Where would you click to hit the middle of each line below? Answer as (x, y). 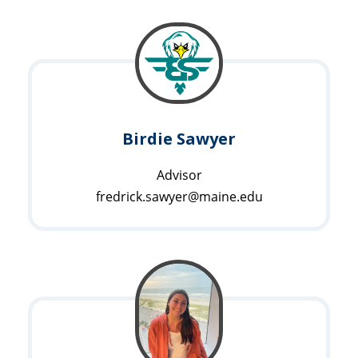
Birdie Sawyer (179, 138)
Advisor (179, 175)
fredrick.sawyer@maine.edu (179, 196)
